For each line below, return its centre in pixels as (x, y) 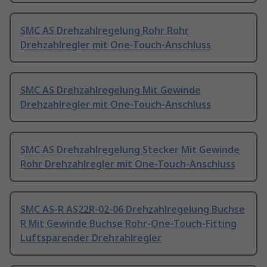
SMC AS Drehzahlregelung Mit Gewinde (111, 90)
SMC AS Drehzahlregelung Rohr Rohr (105, 31)
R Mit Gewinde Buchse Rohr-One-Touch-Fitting (128, 224)
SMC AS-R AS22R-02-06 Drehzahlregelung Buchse (133, 209)
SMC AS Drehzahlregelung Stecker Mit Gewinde (130, 150)
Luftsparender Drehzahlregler (91, 238)
